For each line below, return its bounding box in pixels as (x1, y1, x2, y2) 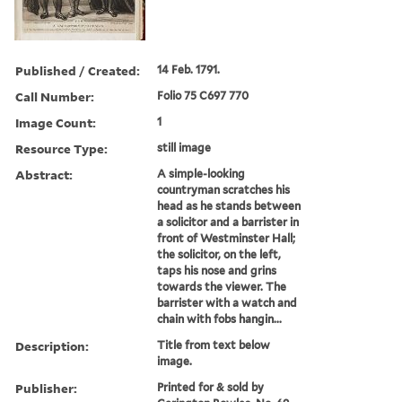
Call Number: (15, 87, 94, 105)
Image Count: (15, 113, 96, 131)
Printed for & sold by (157, 380, 265, 394)
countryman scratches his (157, 182, 291, 197)
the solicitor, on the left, (157, 247, 282, 261)
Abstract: (15, 165, 73, 183)
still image (157, 140, 212, 154)
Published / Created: (15, 61, 140, 79)
